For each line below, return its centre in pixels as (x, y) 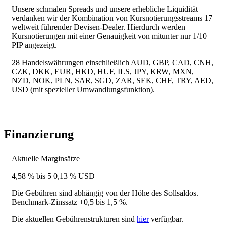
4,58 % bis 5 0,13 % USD (53, 176)
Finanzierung (39, 134)
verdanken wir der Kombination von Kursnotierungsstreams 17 (112, 18)
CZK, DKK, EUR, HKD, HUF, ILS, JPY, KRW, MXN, (103, 71)
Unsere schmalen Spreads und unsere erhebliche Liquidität (105, 9)
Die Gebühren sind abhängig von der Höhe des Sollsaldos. (105, 193)
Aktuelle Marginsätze (46, 158)
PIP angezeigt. (34, 45)
